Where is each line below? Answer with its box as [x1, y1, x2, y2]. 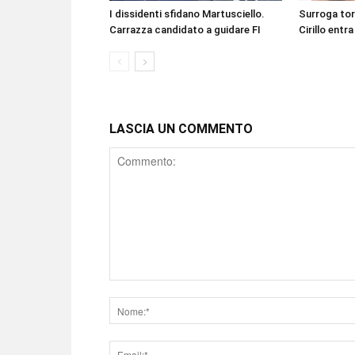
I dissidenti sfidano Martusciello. [109, 8, 265, 20]
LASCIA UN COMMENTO [109, 121, 253, 136]
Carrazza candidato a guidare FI [109, 24, 261, 36]
